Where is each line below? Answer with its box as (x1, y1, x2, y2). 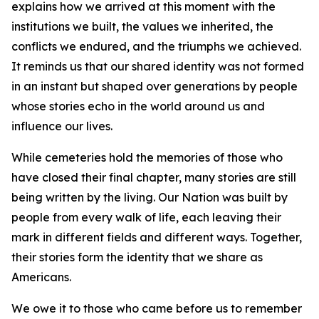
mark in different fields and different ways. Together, (11, 230, 302, 244)
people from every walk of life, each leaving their (11, 210, 281, 224)
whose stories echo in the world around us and (11, 99, 265, 113)
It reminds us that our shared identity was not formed (11, 59, 304, 73)
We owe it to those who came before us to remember (11, 301, 302, 315)
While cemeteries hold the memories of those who (11, 150, 283, 164)
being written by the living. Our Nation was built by (11, 190, 288, 204)
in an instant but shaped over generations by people (11, 79, 298, 93)
